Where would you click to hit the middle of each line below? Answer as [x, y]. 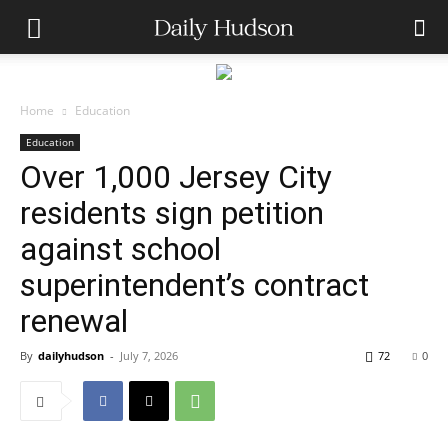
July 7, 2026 [149, 355]
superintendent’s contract [194, 285]
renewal [74, 321]
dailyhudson [71, 355]
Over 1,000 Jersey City [176, 177]
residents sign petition [172, 213]
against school [120, 249]
